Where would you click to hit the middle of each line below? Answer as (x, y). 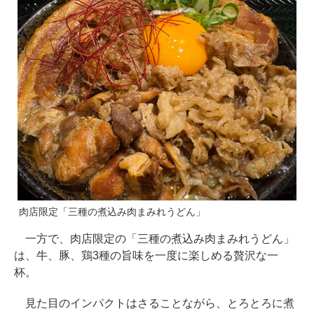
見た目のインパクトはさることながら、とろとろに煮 (154, 303)
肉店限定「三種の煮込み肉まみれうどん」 (112, 212)
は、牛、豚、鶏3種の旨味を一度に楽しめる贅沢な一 (146, 256)
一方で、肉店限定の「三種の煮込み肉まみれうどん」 (154, 239)
